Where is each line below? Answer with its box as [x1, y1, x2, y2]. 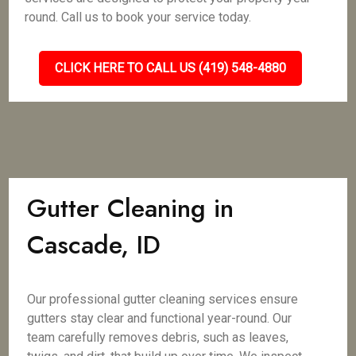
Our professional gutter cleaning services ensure [27, 292, 299, 307]
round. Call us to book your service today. [25, 10, 252, 25]
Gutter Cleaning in [27, 190, 234, 226]
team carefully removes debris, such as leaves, [27, 330, 289, 345]
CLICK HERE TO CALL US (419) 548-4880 [54, 60, 286, 75]
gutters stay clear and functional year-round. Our [27, 311, 292, 326]
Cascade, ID [27, 226, 161, 263]
